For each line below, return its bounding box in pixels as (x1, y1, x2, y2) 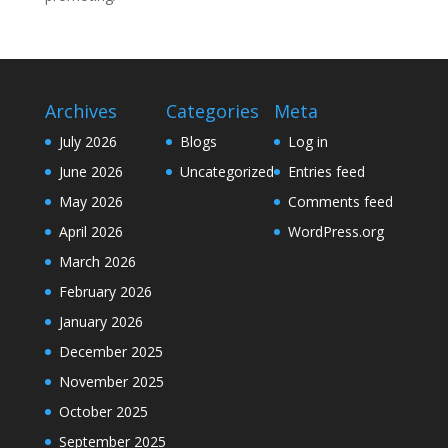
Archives (44, 99, 117, 124)
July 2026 (58, 132, 117, 152)
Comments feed (287, 192, 393, 212)
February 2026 (58, 282, 152, 302)
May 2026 (58, 192, 123, 212)
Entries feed (287, 162, 365, 182)
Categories (165, 99, 259, 124)
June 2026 (58, 162, 123, 182)
